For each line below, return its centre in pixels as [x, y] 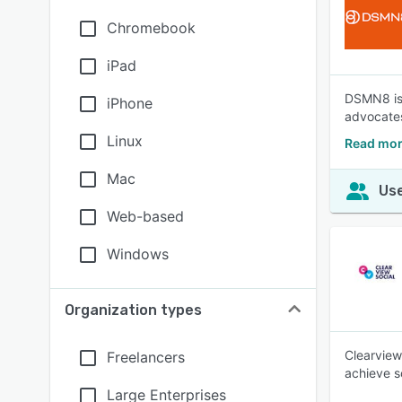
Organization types [133, 310]
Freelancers [146, 357]
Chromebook [151, 28]
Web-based [145, 216]
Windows [138, 254]
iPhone [130, 103]
